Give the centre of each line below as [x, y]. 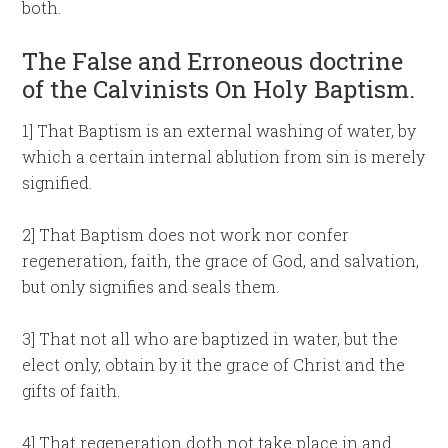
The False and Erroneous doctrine [213, 61]
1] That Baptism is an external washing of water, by [219, 130]
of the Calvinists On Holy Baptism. [219, 89]
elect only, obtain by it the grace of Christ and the [214, 364]
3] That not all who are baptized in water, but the [210, 338]
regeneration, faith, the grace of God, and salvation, [221, 260]
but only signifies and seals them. [151, 286]
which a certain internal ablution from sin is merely [224, 156]
